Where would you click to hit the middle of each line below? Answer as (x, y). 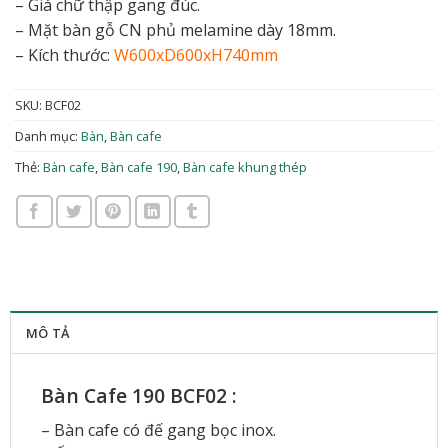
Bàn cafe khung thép (244, 166)
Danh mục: (47, 135)
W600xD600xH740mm (195, 55)
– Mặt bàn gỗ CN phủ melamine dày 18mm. (175, 30)
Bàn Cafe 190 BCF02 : (138, 396)
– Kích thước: (64, 55)
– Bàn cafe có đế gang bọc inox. (158, 429)
